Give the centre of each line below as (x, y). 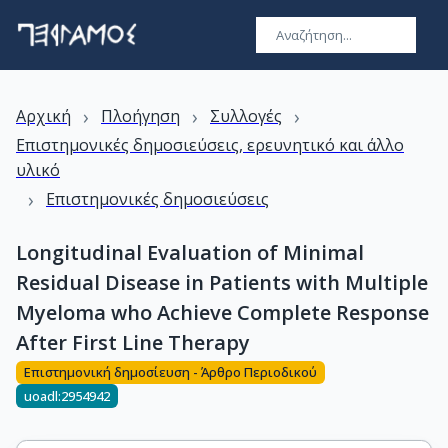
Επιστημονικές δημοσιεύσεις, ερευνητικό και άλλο (210, 145)
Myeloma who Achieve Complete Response (222, 312)
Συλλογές (246, 116)
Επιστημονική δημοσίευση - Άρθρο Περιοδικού (170, 372)
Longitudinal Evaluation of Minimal (190, 252)
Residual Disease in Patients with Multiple (222, 282)
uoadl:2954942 (67, 395)
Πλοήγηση (140, 116)
